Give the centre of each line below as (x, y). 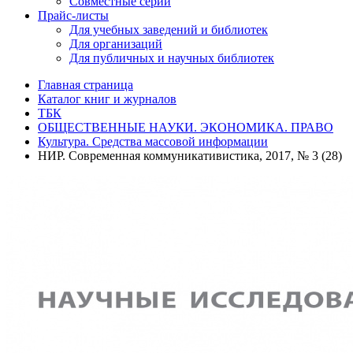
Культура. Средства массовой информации (153, 141)
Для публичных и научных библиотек (172, 58)
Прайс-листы (73, 15)
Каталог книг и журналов (107, 99)
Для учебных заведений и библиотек (169, 30)
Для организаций (116, 44)
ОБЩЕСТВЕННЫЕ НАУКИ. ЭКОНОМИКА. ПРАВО (186, 127)
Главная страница (85, 85)
